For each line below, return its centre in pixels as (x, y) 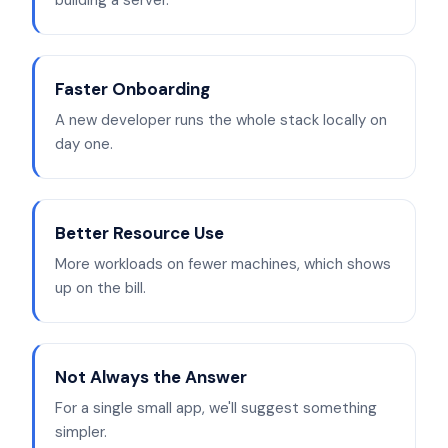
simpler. (81, 432)
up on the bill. (100, 288)
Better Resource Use (139, 233)
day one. (84, 144)
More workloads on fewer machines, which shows (223, 264)
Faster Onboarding (132, 89)
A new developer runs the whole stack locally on (221, 120)
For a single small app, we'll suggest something (216, 408)
